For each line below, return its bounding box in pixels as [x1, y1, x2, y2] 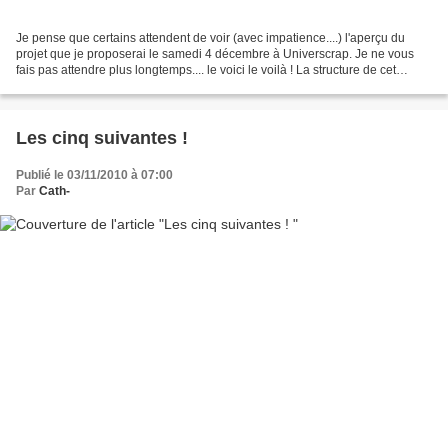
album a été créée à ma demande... [16, 79, 208, 94]
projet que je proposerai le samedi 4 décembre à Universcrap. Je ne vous [16, 47, 414, 62]
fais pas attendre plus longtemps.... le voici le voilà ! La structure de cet [16, 63, 396, 78]
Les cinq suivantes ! [16, 128, 188, 149]
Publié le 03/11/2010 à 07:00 [16, 168, 173, 183]
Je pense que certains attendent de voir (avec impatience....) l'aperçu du [16, 31, 405, 46]
